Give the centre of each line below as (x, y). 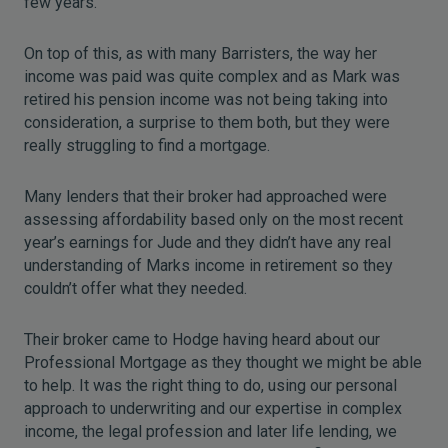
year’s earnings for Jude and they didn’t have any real (207, 242)
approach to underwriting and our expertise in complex (213, 408)
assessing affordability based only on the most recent (213, 219)
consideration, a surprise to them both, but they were (207, 122)
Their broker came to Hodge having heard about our (202, 339)
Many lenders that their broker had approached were (205, 196)
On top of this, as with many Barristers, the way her (200, 53)
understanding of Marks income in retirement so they (208, 265)
